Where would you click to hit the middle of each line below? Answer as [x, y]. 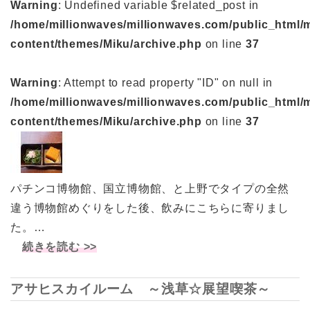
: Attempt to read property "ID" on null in [165, 83]
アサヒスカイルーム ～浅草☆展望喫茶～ [141, 289]
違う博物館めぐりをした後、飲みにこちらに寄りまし [150, 208]
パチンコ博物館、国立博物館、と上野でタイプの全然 [150, 189]
